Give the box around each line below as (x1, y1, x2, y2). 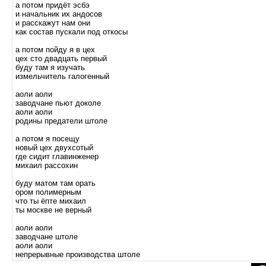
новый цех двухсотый (15, 143, 93, 152)
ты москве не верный (15, 205, 91, 214)
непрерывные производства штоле (15, 250, 140, 259)
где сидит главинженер (15, 152, 99, 161)
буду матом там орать (15, 179, 96, 188)
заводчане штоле (15, 232, 78, 241)
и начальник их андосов (15, 9, 102, 18)
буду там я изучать (15, 63, 85, 72)
